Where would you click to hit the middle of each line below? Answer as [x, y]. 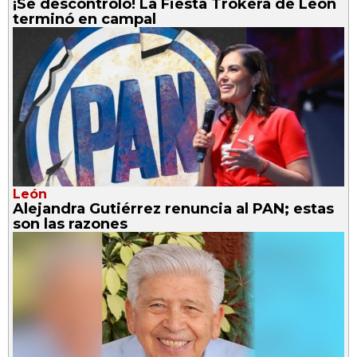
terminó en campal [84, 19]
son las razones [70, 224]
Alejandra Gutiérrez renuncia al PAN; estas [173, 208]
